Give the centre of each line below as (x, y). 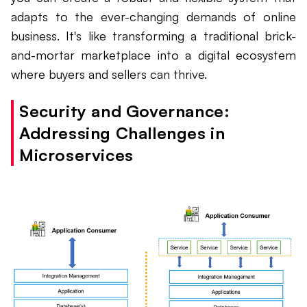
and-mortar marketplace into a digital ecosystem (153, 55)
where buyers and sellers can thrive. (109, 74)
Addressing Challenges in (122, 133)
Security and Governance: (125, 111)
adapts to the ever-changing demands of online (153, 17)
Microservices (76, 155)
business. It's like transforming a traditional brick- (153, 36)
